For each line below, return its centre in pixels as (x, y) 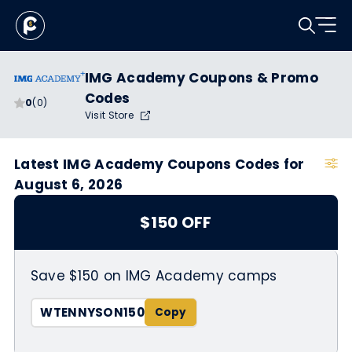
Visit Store (110, 115)
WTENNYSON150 (92, 313)
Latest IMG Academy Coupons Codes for (159, 164)
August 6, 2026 (68, 185)
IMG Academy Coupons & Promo (201, 78)
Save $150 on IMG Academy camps (154, 275)
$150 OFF (176, 222)
